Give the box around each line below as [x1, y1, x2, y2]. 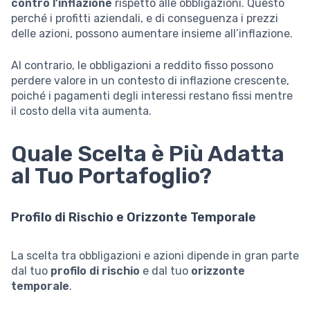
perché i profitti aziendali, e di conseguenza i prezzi [11, 11, 278, 25]
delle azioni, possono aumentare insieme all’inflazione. [11, 26, 293, 40]
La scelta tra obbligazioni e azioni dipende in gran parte [11, 248, 299, 262]
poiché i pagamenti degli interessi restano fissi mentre [11, 89, 293, 102]
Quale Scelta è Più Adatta [11, 140, 284, 167]
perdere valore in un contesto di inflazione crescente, [11, 73, 289, 87]
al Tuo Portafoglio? [11, 162, 212, 189]
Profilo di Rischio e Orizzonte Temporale [11, 209, 256, 225]
